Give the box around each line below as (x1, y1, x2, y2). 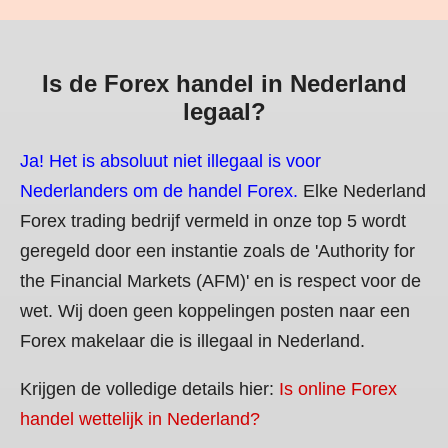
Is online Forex (279, 378, 397, 399)
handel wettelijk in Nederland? (20, 408, 260, 429)
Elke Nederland (298, 180, 426, 201)
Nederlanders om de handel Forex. (20, 180, 298, 201)
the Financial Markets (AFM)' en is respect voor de (20, 270, 421, 291)
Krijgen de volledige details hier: (20, 378, 279, 399)
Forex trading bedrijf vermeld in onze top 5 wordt (20, 210, 406, 231)
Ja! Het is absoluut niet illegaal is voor (20, 150, 321, 171)
